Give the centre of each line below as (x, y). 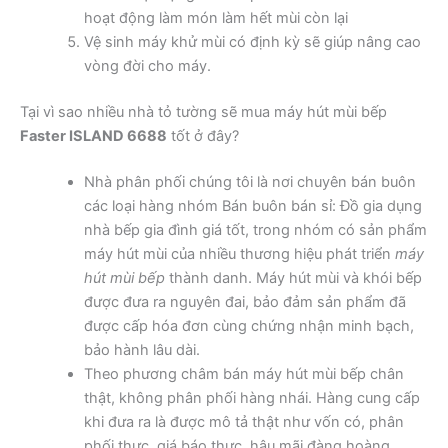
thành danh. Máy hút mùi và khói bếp (293, 277)
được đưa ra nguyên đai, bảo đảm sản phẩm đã (244, 301)
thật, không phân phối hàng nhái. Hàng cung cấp (251, 397)
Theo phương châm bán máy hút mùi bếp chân (243, 373)
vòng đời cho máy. (147, 65)
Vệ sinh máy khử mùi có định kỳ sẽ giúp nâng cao (252, 41)
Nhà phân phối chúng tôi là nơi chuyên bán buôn (249, 181)
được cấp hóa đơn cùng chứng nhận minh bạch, (248, 325)
